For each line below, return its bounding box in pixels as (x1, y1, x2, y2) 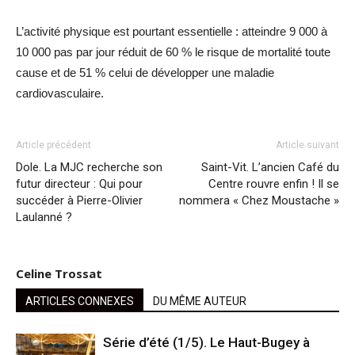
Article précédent (16, 139, 91, 151)
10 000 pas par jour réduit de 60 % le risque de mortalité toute (16, 45, 330, 59)
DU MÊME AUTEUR (153, 295, 246, 308)
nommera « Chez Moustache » (179, 193, 339, 208)
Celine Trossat (16, 265, 102, 282)
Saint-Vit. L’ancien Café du (201, 160, 339, 175)
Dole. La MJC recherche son (16, 160, 162, 175)
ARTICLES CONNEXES (25, 295, 134, 308)
